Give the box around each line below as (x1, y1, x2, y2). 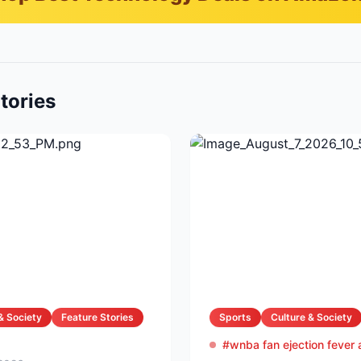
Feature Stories (61, 311, 134, 323)
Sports (219, 311, 251, 323)
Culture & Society (271, 311, 352, 323)
